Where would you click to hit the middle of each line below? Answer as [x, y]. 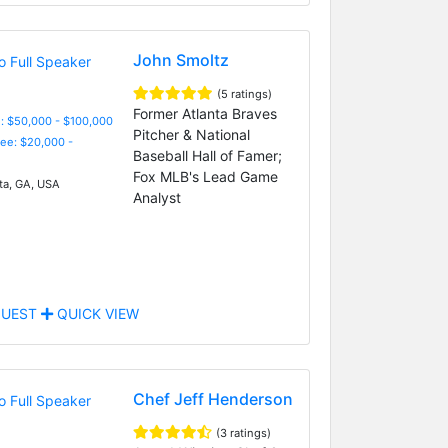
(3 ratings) [243, 432]
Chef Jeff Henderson [212, 398]
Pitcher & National [191, 134]
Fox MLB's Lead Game [205, 176]
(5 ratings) [244, 93]
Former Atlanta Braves [204, 113]
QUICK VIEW [95, 313]
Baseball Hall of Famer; [207, 155]
